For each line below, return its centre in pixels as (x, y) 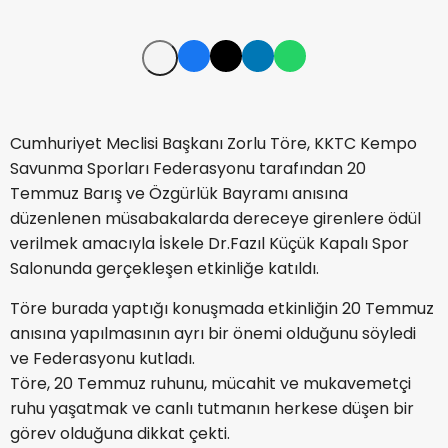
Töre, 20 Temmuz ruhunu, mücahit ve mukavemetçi (210, 384)
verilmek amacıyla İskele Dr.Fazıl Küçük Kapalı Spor (209, 244)
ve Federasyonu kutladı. (102, 359)
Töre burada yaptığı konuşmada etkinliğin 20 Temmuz (222, 309)
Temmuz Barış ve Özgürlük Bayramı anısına (179, 194)
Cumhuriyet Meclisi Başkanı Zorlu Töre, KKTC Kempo (213, 144)
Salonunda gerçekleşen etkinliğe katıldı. (164, 269)
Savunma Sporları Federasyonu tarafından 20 (188, 169)
